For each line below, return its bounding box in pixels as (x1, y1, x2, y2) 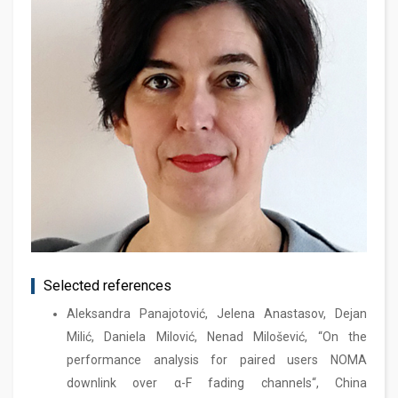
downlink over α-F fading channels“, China (67, 376, 367, 390)
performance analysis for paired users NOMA (67, 353, 367, 367)
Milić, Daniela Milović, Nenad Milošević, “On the (67, 330, 367, 344)
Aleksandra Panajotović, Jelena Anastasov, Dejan (67, 306, 367, 321)
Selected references (44, 277, 171, 294)
